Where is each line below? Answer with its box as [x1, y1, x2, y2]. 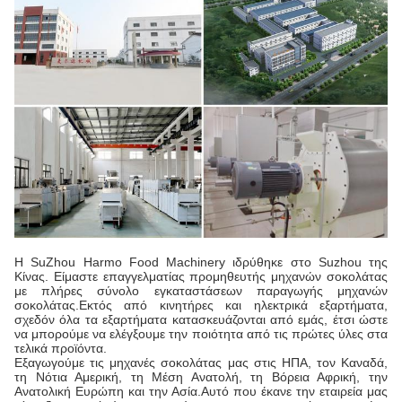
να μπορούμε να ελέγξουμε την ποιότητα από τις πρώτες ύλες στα [14, 326, 388, 341]
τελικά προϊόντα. [14, 340, 107, 355]
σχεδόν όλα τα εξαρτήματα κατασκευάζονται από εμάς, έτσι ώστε [14, 311, 388, 327]
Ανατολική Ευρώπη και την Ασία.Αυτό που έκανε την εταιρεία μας [14, 383, 388, 398]
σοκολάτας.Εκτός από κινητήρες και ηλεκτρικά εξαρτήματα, [14, 297, 388, 312]
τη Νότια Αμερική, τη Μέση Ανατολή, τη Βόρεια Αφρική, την [14, 369, 388, 384]
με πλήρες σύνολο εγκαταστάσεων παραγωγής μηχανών [14, 283, 388, 298]
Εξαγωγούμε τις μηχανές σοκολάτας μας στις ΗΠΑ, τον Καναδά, [14, 354, 388, 370]
